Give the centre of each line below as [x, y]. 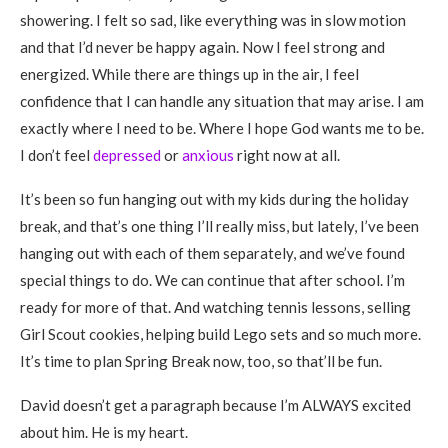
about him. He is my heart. [104, 432]
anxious [208, 155]
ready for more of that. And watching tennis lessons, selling [215, 307]
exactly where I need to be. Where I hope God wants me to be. [222, 128]
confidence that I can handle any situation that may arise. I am [222, 101]
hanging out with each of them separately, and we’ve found [212, 253]
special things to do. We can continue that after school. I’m [212, 280]
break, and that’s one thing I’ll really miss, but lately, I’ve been [219, 226]
